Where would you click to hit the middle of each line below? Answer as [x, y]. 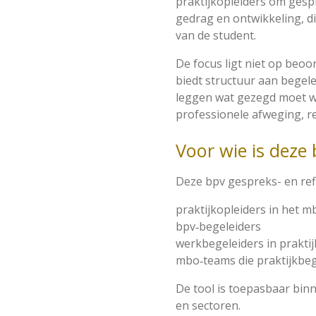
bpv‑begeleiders [218, 226]
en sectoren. [208, 305]
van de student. [216, 35]
